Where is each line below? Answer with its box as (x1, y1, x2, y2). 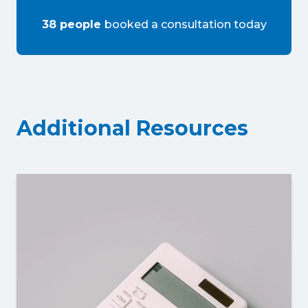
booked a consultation (104, 18, 231, 31)
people (59, 18, 101, 31)
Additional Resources (16, 115, 248, 141)
